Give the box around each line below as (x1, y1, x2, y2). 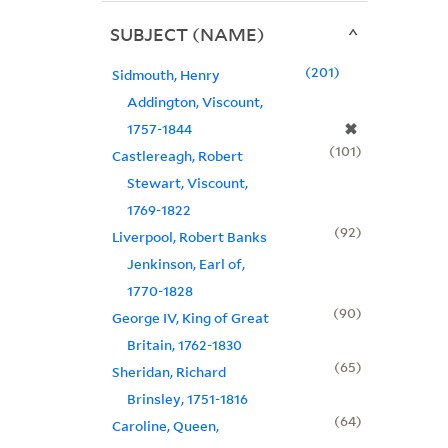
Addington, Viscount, (126, 92, 263, 112)
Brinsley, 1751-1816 (126, 389, 248, 409)
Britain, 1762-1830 (126, 335, 242, 355)
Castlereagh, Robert (111, 146, 243, 166)
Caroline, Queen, (111, 416, 219, 436)
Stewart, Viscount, (126, 173, 248, 193)
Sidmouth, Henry (111, 65, 220, 85)
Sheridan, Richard (111, 362, 226, 382)
